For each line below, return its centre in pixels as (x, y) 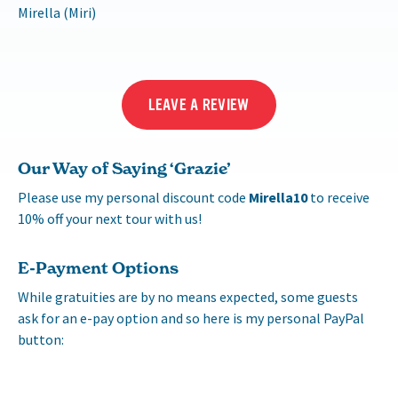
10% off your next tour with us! (110, 218)
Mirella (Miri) (57, 12)
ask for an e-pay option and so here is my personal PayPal (191, 318)
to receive (338, 197)
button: (41, 339)
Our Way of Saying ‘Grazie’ (124, 168)
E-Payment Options (98, 267)
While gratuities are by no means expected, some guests (188, 296)
